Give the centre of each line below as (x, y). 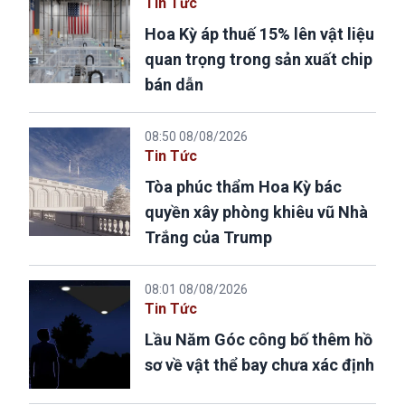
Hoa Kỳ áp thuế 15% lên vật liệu (259, 33)
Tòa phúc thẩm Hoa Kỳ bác (243, 186)
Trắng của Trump (208, 237)
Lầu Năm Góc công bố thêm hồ (259, 339)
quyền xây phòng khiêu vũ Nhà (256, 212)
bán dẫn (174, 84)
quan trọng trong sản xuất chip (259, 59)
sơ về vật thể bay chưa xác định (259, 364)
